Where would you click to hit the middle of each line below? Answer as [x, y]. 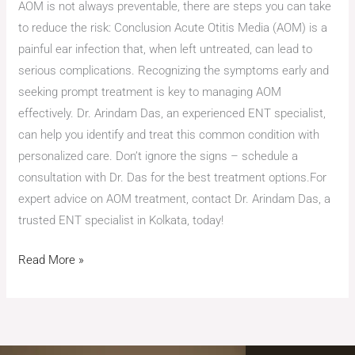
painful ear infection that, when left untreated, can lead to [166, 50]
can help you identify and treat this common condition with [169, 135]
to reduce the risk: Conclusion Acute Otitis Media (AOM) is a [173, 28]
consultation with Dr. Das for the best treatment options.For [173, 178]
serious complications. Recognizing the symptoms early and [174, 71]
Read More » [52, 260]
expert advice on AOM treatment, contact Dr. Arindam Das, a [175, 199]
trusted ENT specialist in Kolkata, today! [121, 221]
